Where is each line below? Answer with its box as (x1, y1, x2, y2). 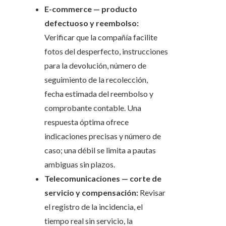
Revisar (138, 188, 165, 198)
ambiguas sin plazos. (44, 159, 115, 169)
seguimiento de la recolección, (44, 75, 148, 85)
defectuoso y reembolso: (44, 18, 139, 28)
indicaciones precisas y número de (44, 131, 161, 141)
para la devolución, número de (44, 61, 146, 71)
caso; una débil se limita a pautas (44, 145, 156, 155)
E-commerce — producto (44, 4, 137, 14)
